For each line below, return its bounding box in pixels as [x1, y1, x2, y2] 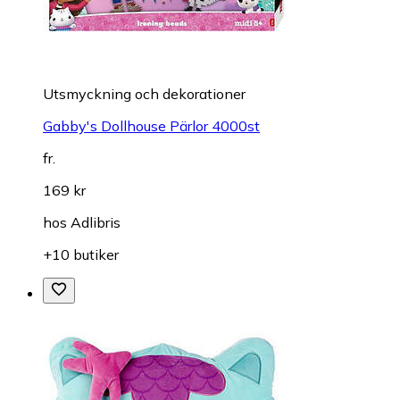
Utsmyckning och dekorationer [43, 84, 246, 103]
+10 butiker [43, 245, 119, 263]
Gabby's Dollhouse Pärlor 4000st [43, 116, 260, 135]
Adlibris [71, 212, 121, 231]
